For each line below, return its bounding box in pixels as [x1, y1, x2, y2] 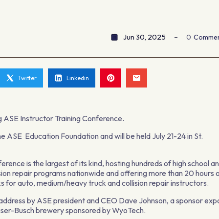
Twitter [18, 74, 37, 82]
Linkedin [66, 74, 89, 82]
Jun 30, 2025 [123, 32, 166, 42]
